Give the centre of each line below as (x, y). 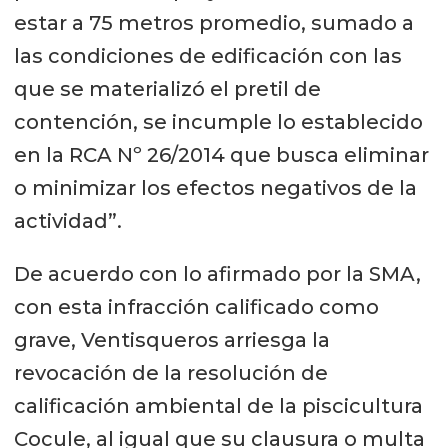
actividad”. (67, 221)
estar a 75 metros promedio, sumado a (213, 23)
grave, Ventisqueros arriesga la (171, 340)
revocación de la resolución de (170, 373)
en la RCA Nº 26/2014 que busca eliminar (221, 155)
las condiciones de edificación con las (207, 56)
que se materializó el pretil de (167, 89)
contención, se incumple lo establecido (218, 122)
